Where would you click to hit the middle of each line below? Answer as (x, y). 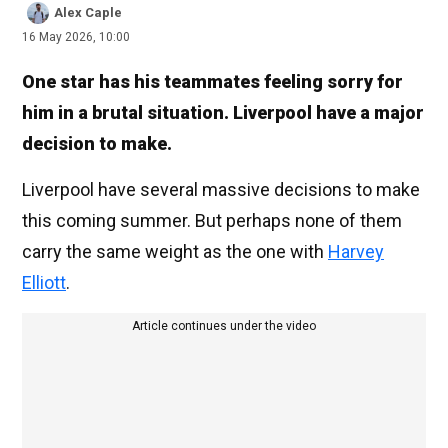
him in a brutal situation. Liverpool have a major (223, 113)
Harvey (356, 252)
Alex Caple (88, 13)
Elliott (44, 283)
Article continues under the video (224, 326)
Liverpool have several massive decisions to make (221, 190)
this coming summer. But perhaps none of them (212, 221)
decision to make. (97, 144)
